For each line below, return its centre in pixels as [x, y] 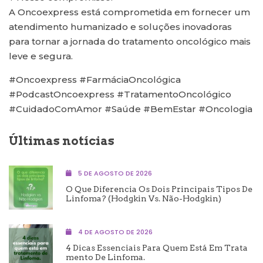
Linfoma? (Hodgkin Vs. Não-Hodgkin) [144, 198]
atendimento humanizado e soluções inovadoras [120, 26]
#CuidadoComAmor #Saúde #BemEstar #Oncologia [131, 109]
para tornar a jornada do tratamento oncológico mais [130, 41]
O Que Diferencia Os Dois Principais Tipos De [159, 189]
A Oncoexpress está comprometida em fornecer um [129, 12]
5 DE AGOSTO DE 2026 [114, 173]
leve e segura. [41, 56]
